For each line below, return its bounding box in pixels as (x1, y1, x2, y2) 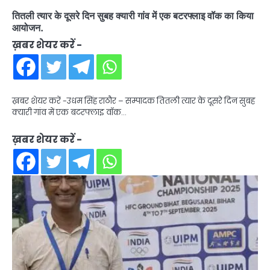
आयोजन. (12, 22, 43, 34)
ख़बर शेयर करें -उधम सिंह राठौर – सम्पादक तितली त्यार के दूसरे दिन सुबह (12, 95, 255, 107)
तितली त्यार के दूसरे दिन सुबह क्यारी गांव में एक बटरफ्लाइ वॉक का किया (12, 10, 254, 22)
